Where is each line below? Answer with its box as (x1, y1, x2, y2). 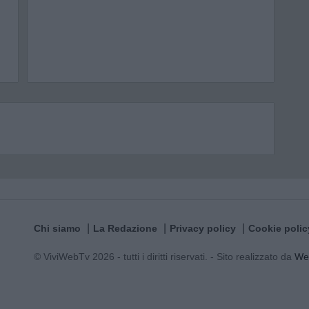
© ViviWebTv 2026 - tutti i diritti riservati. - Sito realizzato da (34, 251, 295, 262)
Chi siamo (34, 223, 81, 234)
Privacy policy (170, 223, 236, 234)
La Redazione (93, 223, 157, 234)
